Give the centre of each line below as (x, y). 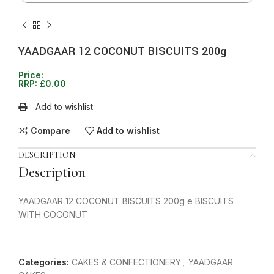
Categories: (44, 262)
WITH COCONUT (53, 215)
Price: (31, 75)
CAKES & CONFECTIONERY (126, 262)
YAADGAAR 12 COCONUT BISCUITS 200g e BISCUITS (126, 201)
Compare (50, 130)
